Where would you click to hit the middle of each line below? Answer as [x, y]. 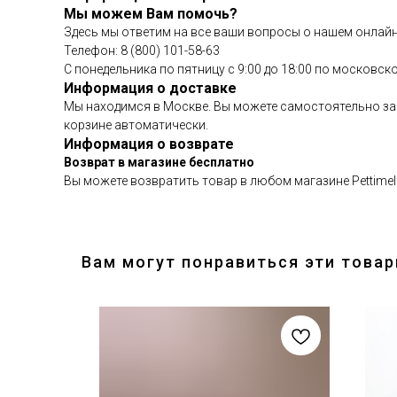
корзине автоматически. [136, 125]
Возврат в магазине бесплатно [159, 162]
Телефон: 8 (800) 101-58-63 [142, 51]
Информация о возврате [149, 144]
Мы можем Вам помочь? [151, 14]
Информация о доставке [150, 88]
